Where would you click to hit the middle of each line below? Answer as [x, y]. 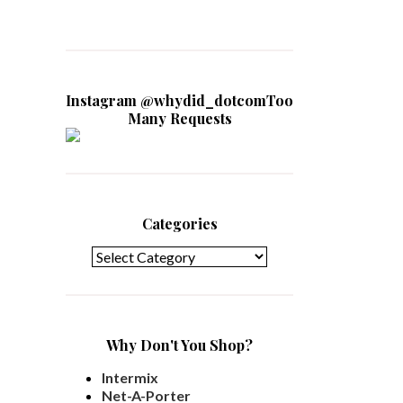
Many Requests [179, 118]
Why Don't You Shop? [179, 345]
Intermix [130, 378]
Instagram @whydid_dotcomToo [179, 100]
